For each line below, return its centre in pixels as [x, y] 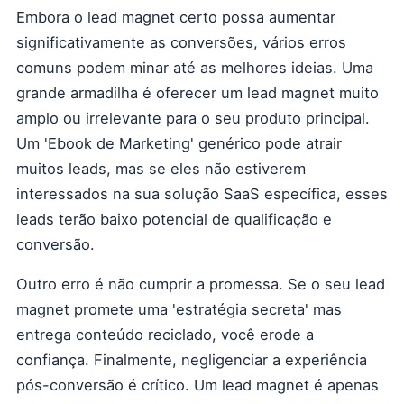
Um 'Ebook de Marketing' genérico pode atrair [179, 143]
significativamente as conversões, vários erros [181, 42]
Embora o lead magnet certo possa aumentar [176, 17]
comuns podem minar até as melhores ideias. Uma [195, 68]
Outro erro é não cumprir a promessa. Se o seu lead [201, 284]
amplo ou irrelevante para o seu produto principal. [193, 118]
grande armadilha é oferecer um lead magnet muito [197, 93]
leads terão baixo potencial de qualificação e [174, 219]
